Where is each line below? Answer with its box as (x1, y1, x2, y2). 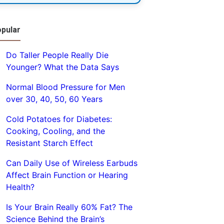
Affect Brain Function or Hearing (5, 170, 128, 180)
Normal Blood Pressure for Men (5, 82, 125, 92)
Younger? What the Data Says (5, 62, 119, 72)
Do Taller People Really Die (5, 50, 108, 60)
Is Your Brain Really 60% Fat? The (5, 202, 132, 212)
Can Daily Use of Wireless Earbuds (5, 158, 137, 168)
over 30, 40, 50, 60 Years (5, 94, 102, 104)
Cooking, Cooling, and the (5, 126, 105, 136)
